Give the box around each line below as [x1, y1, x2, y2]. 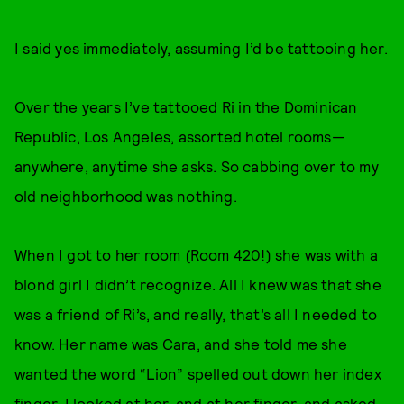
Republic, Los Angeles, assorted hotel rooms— [14, 127, 345, 145]
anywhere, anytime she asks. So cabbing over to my [14, 157, 379, 175]
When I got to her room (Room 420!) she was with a [14, 245, 378, 263]
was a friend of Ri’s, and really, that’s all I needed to [14, 305, 378, 323]
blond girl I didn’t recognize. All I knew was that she [14, 275, 381, 293]
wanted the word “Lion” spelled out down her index [14, 364, 381, 382]
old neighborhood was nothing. [14, 187, 237, 205]
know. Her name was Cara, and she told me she [14, 335, 347, 353]
